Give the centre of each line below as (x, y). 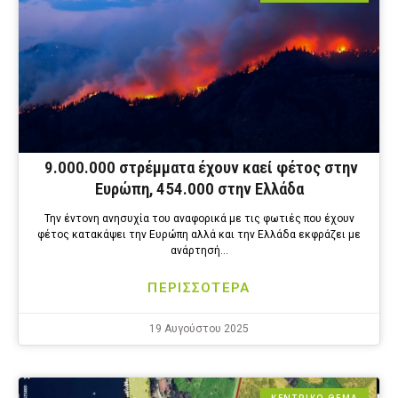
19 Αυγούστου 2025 (199, 329)
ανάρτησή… (199, 251)
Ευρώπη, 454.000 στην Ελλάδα (199, 189)
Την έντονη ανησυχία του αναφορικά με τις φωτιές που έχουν (199, 219)
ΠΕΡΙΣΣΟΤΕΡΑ (199, 288)
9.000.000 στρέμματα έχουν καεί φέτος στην (199, 168)
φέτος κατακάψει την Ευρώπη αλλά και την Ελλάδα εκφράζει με (199, 235)
